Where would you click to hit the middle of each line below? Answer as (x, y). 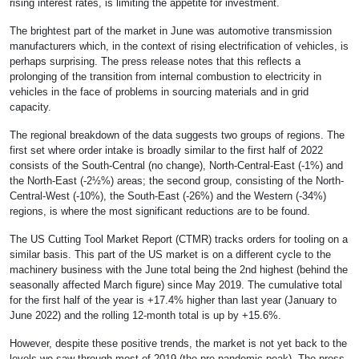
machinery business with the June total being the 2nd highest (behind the (179, 270)
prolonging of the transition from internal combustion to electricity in (165, 77)
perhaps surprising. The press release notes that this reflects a (155, 62)
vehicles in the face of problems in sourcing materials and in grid (159, 92)
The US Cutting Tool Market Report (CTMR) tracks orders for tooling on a (179, 240)
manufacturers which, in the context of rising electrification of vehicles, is (179, 46)
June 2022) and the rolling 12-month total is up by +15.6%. (145, 316)
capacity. (30, 107)
